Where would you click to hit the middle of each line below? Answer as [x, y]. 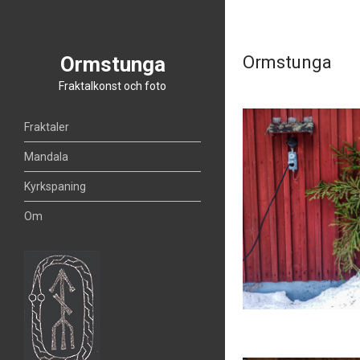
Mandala [46, 157]
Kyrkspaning [55, 186]
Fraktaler [47, 127]
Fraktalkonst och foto [112, 86]
